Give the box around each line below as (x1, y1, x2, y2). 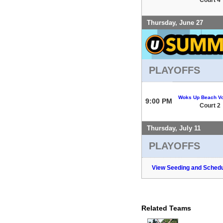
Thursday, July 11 (147, 124, 201, 132)
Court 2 (200, 102, 221, 109)
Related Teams (141, 204, 191, 212)
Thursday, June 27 (147, 18, 203, 26)
